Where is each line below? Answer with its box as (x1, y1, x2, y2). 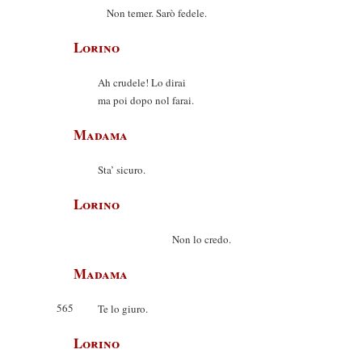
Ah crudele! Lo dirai (98, 75, 186, 90)
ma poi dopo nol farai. (98, 93, 194, 107)
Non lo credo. (98, 232, 231, 246)
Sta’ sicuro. (98, 162, 145, 177)
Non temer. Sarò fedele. (98, 6, 207, 20)
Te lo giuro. (98, 301, 148, 316)
